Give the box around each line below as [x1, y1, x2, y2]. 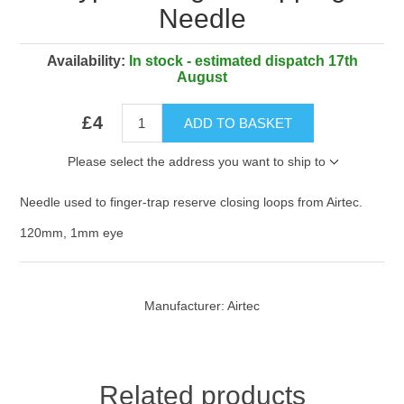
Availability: [46, 53, 125, 69]
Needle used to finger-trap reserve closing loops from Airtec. [20, 195, 363, 210]
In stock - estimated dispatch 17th [128, 53, 358, 69]
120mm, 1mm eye [20, 225, 124, 241]
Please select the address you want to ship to [67, 154, 326, 170]
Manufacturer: [144, 298, 225, 314]
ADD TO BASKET [183, 115, 292, 132]
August [177, 69, 227, 86]
